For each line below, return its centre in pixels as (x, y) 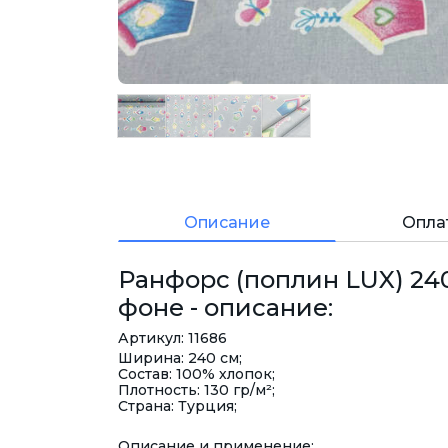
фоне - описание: (225, 308)
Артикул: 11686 (172, 338)
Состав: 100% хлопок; (196, 374)
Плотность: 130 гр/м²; (196, 390)
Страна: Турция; (177, 406)
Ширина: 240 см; (180, 358)
